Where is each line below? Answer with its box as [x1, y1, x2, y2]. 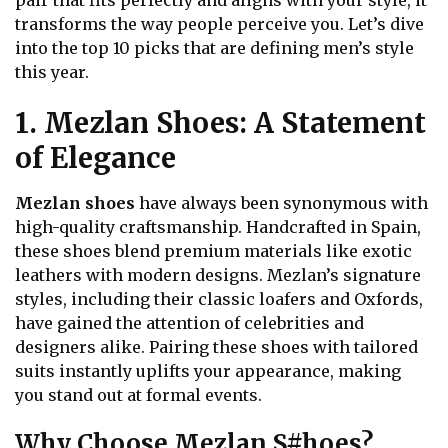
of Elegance [15, 139, 176, 176]
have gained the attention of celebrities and [15, 312, 364, 333]
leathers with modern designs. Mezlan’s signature [15, 264, 421, 285]
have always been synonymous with [135, 192, 428, 213]
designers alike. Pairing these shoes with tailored [15, 336, 418, 357]
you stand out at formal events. [15, 384, 262, 405]
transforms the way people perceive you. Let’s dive [15, 14, 424, 35]
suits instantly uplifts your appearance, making [15, 360, 401, 381]
